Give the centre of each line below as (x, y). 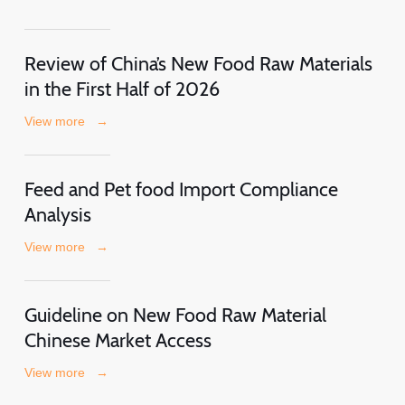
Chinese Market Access (118, 339)
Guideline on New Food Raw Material (175, 314)
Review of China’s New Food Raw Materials (198, 63)
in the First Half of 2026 (122, 88)
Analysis (57, 214)
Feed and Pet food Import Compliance (181, 188)
